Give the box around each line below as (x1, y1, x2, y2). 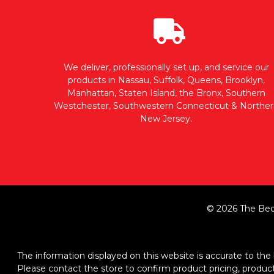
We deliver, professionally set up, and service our (63, 61, 269, 73)
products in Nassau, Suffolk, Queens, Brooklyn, (67, 74, 265, 86)
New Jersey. (140, 113, 192, 124)
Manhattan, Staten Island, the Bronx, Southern (67, 87, 265, 98)
